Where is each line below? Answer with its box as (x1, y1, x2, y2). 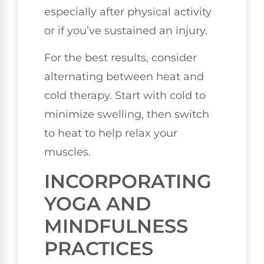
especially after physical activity (44, 5, 212, 18)
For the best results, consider (44, 51, 197, 65)
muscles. (44, 146, 91, 159)
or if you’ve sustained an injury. (44, 24, 207, 37)
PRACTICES (44, 236, 153, 260)
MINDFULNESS (44, 214, 188, 237)
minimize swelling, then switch (44, 108, 209, 121)
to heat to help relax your (44, 127, 177, 140)
